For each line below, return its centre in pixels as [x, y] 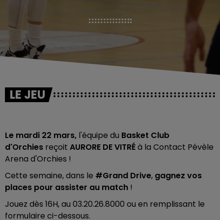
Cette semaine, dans [45, 176]
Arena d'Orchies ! [39, 159]
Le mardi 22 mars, [42, 135]
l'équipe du [100, 135]
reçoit [56, 147]
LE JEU [28, 95]
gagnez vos [178, 176]
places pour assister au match [67, 187]
